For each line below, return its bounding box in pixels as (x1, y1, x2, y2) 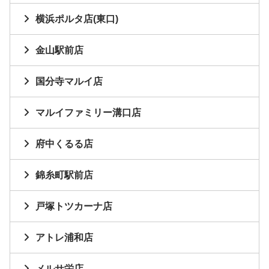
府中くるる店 (35, 139, 93, 150)
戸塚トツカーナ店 (35, 201, 112, 212)
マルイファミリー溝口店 (35, 107, 141, 118)
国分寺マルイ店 (35, 76, 103, 87)
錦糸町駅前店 (35, 170, 93, 181)
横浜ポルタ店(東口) (35, 14, 118, 25)
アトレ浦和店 (35, 232, 93, 243)
